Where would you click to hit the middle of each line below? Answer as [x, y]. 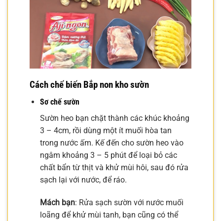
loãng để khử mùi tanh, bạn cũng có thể [109, 215]
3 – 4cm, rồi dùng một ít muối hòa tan [106, 130]
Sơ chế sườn [59, 102]
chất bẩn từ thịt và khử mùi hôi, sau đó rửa [114, 167]
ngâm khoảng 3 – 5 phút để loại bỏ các [108, 155]
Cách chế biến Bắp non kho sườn [89, 85]
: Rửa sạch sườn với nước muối [129, 202]
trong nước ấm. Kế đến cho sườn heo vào [111, 143]
